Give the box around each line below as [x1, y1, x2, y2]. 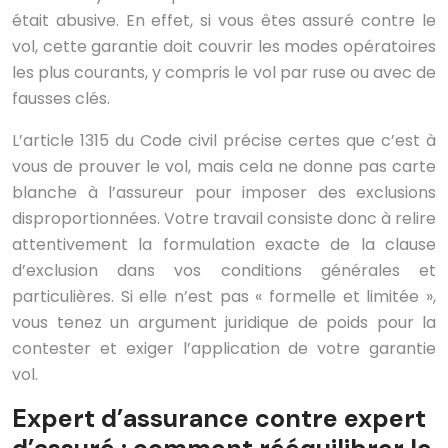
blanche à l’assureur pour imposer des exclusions [12, 180, 436, 204]
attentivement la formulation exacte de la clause [12, 232, 436, 256]
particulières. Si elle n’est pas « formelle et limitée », [12, 284, 436, 308]
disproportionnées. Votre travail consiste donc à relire [12, 206, 436, 230]
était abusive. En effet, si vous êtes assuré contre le [12, 8, 436, 32]
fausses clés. [12, 86, 110, 110]
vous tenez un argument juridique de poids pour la [12, 310, 436, 334]
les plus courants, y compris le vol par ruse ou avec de [12, 60, 436, 84]
